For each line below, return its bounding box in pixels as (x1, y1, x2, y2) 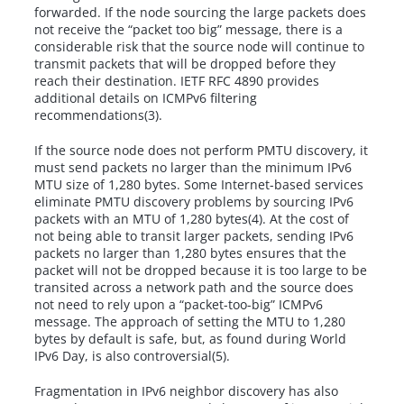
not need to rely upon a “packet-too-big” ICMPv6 (34, 296, 324, 314)
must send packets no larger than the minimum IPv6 (34, 159, 353, 177)
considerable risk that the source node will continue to (34, 38, 365, 56)
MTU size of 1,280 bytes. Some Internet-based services (34, 176, 364, 194)
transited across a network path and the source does (34, 279, 354, 297)
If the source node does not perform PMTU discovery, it (34, 142, 369, 160)
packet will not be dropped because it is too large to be (34, 262, 368, 280)
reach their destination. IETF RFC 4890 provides (34, 72, 320, 90)
